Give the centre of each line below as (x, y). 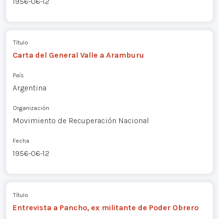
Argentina (29, 88)
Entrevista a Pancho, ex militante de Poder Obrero (105, 207)
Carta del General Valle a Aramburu (78, 55)
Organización (31, 108)
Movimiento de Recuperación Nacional (81, 121)
